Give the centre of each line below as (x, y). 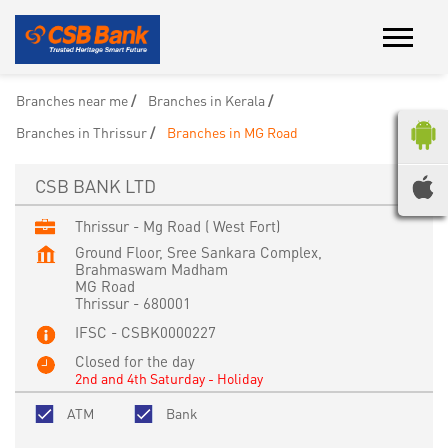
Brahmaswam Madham (151, 268)
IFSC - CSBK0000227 (145, 331)
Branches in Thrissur (81, 131)
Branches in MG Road (232, 131)
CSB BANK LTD (95, 185)
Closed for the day (135, 360)
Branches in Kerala (206, 99)
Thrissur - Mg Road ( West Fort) (177, 225)
